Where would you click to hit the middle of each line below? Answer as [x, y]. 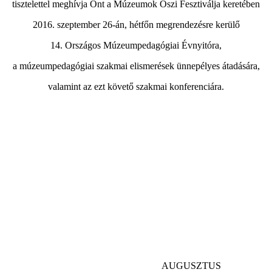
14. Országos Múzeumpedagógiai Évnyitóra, [136, 45]
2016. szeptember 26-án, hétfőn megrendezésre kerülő [136, 24]
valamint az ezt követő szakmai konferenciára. [136, 86]
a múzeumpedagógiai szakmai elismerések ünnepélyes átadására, [136, 66]
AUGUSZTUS [191, 265]
